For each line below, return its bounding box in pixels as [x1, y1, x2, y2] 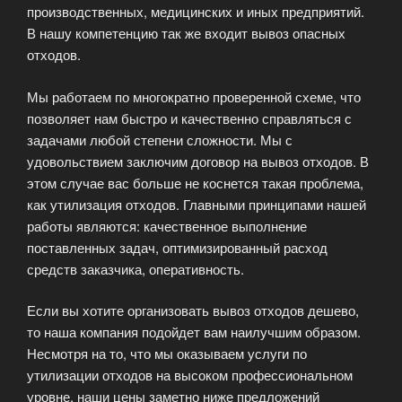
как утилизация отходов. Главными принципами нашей [27, 194, 366, 214]
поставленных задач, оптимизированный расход [27, 237, 328, 257]
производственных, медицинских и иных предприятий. [27, 2, 364, 22]
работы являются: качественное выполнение [27, 215, 307, 235]
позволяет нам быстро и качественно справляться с [27, 108, 352, 127]
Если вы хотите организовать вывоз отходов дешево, [27, 301, 359, 320]
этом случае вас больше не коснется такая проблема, [27, 172, 363, 192]
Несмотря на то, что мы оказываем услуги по [27, 344, 307, 363]
